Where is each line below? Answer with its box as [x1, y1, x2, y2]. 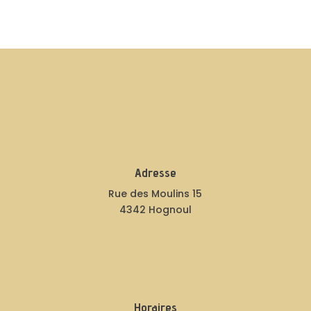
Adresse [134, 165, 176, 180]
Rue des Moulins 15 [108, 187, 203, 201]
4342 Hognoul [119, 203, 192, 217]
